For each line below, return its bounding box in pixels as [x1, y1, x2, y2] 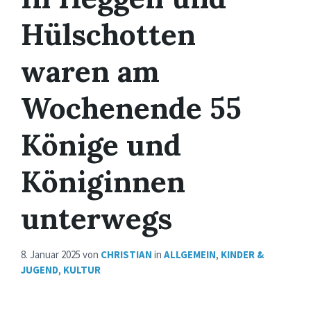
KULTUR [63, 263, 101, 277]
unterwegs [21, 199, 172, 238]
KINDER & [221, 248, 264, 262]
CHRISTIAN [101, 248, 152, 262]
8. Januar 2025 [21, 248, 83, 262]
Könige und [21, 126, 181, 165]
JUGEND [21, 263, 58, 277]
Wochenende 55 [21, 89, 242, 128]
